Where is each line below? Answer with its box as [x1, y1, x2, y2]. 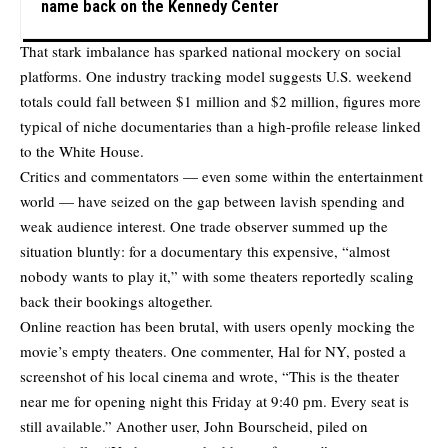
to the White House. [20, 140, 144, 161]
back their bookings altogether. [20, 290, 213, 311]
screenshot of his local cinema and [20, 365, 239, 386]
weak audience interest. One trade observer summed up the [20, 215, 388, 236]
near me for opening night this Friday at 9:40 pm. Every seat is [20, 390, 409, 411]
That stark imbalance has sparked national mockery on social [20, 40, 401, 61]
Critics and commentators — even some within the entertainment [20, 165, 423, 186]
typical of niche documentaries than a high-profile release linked [20, 115, 421, 136]
